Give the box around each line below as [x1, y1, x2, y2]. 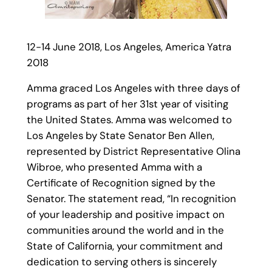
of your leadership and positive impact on [26, 208, 225, 222]
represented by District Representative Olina [26, 144, 240, 158]
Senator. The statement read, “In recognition [26, 192, 236, 206]
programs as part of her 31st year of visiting [26, 97, 228, 111]
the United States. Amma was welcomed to [26, 113, 232, 127]
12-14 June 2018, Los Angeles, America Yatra [26, 39, 231, 53]
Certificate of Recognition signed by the [26, 176, 216, 190]
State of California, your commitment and [26, 239, 223, 253]
